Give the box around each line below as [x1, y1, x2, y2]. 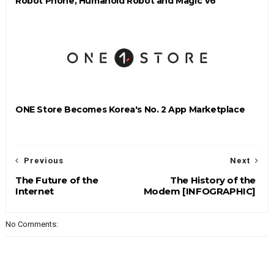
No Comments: [5, 219, 58, 229]
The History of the [170, 174, 256, 186]
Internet [15, 185, 54, 197]
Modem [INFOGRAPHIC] [143, 185, 256, 197]
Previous [23, 155, 64, 165]
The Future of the [15, 174, 98, 186]
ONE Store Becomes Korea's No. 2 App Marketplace [15, 103, 245, 115]
